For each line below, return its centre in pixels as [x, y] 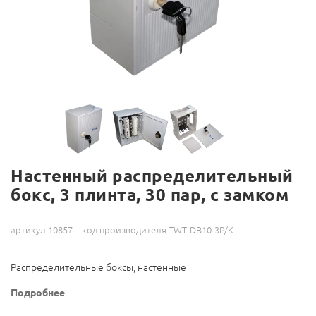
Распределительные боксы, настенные [98, 268]
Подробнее [38, 293]
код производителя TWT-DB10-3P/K [158, 230]
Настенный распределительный [152, 176]
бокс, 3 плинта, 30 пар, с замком [150, 195]
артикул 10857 [42, 230]
